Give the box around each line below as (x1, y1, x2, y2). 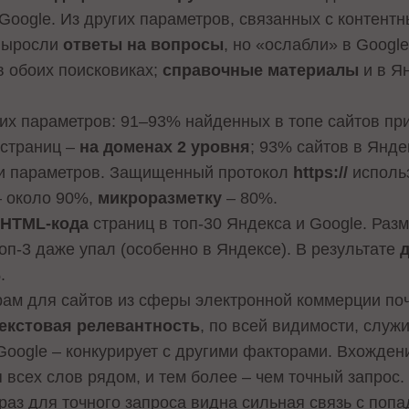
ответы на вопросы (63, 36, 225, 55)
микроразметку (98, 189, 223, 208)
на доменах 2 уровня (79, 138, 251, 157)
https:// (293, 163, 349, 183)
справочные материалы (163, 61, 360, 80)
